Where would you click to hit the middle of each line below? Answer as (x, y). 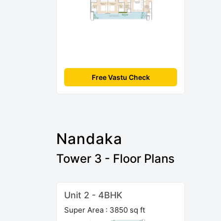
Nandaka (89, 138)
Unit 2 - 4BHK (93, 195)
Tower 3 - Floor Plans (115, 158)
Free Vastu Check (121, 77)
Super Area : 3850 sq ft (105, 210)
